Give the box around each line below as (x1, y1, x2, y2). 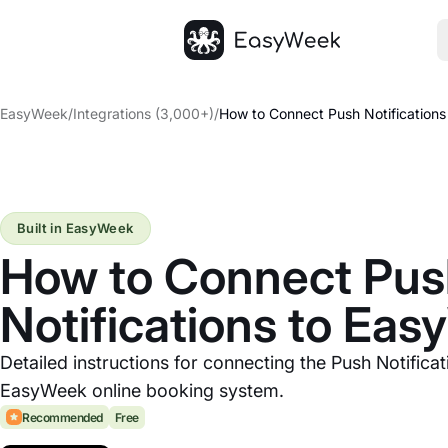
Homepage (183, 61, 266, 81)
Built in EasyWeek (17, 220, 134, 236)
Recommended (22, 409, 103, 425)
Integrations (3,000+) (73, 105, 214, 122)
